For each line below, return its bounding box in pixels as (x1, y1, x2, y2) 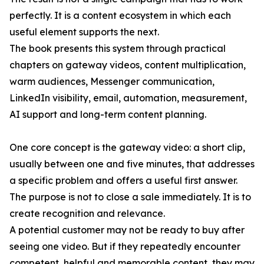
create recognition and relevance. (9, 207, 165, 220)
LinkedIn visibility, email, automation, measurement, (9, 92, 247, 104)
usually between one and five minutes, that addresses (9, 158, 255, 170)
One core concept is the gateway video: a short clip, (9, 141, 245, 154)
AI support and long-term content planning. (9, 108, 206, 121)
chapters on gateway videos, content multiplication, (9, 59, 246, 71)
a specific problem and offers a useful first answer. (9, 174, 237, 187)
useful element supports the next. (9, 26, 159, 38)
